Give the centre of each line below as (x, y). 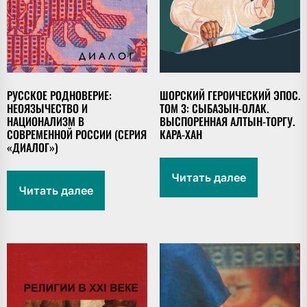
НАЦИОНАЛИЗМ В (46, 122)
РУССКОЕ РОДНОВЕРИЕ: (59, 96)
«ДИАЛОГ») (33, 148)
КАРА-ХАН (181, 135)
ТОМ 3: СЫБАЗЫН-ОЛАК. (214, 109)
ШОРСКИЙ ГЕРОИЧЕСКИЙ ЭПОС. (230, 96)
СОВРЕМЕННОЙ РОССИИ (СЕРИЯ (77, 135)
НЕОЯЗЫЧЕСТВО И (47, 109)
